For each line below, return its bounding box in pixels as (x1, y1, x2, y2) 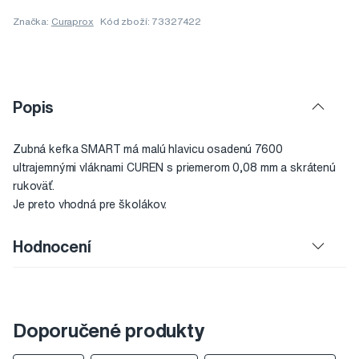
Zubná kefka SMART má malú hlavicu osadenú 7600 (13, 143, 283, 155)
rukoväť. (13, 180, 54, 192)
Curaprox (50, 16, 94, 27)
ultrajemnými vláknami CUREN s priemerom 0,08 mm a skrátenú (13, 162, 336, 174)
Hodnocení (13, 238, 91, 256)
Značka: (13, 16, 51, 27)
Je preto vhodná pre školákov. (13, 199, 167, 211)
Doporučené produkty (13, 321, 204, 341)
